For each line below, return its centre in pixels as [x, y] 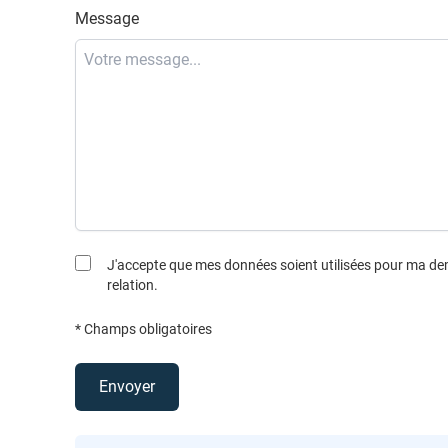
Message [107, 18]
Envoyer [127, 386]
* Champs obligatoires [144, 328]
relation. [133, 284]
